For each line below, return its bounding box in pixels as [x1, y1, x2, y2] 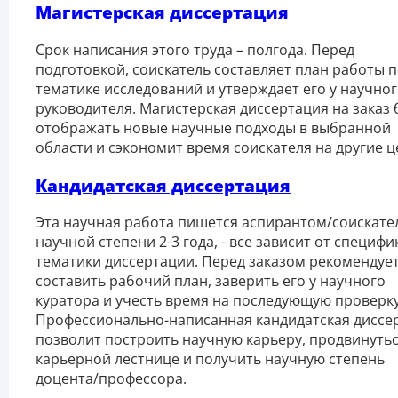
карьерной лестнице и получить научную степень [36, 349, 385, 370]
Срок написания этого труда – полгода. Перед [36, 39, 354, 60]
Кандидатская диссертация [36, 173, 291, 196]
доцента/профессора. [36, 369, 187, 389]
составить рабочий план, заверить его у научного [36, 271, 386, 291]
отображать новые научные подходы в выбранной [36, 117, 391, 138]
